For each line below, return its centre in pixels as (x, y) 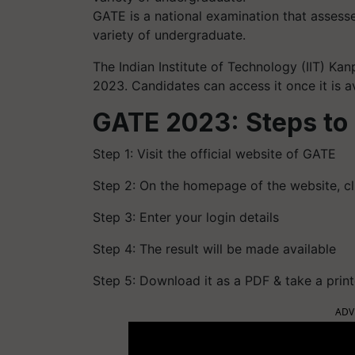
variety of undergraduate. (169, 35)
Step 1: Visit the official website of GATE (214, 154)
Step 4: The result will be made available (214, 249)
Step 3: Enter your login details (186, 217)
